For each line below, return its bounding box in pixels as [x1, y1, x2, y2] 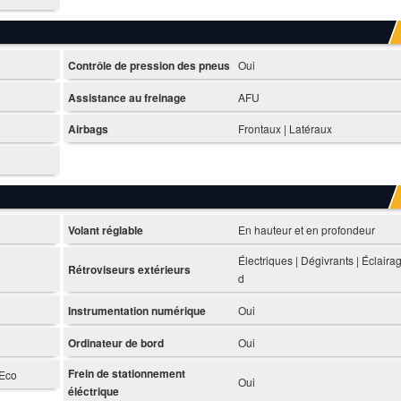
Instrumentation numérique [67, 303, 206, 320]
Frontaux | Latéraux [237, 121, 332, 137]
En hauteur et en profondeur [237, 222, 375, 238]
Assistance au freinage [67, 89, 186, 106]
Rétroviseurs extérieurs [67, 261, 191, 278]
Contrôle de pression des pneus [67, 56, 230, 73]
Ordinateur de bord [67, 334, 164, 351]
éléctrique [67, 382, 119, 399]
